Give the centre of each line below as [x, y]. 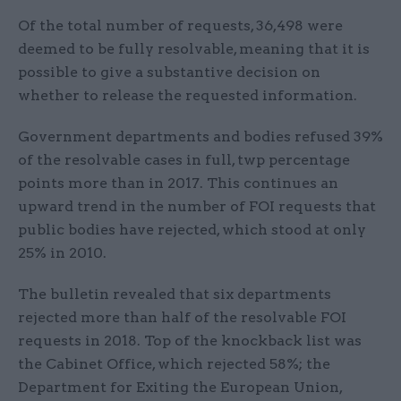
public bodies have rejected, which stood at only [192, 230]
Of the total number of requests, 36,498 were [180, 26]
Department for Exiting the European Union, [180, 388]
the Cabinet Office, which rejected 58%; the [174, 364]
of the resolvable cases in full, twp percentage [184, 160]
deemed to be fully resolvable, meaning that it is [194, 49]
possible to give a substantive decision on [169, 73]
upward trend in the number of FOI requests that [197, 207]
